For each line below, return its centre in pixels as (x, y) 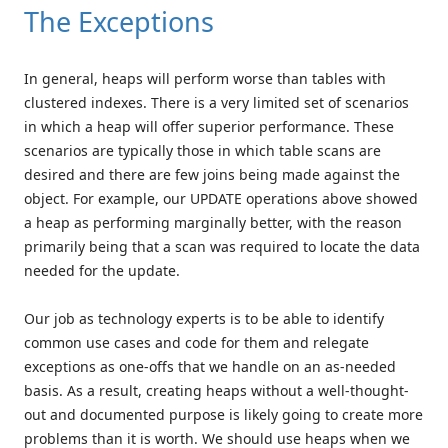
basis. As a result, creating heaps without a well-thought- (216, 390)
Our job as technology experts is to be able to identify (204, 318)
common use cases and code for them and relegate (196, 342)
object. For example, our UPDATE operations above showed (221, 198)
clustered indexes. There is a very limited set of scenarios (216, 102)
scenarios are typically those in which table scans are (202, 150)
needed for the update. (102, 270)
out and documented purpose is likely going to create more (223, 414)
